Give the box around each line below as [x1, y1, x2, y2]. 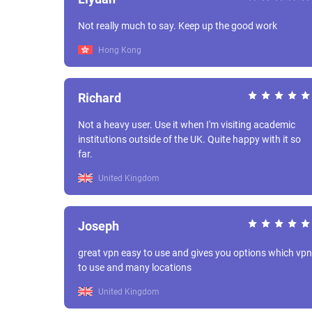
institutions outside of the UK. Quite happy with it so [78, 134, 208, 145]
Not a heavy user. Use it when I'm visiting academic [78, 119, 155, 130]
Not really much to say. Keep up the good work [78, 20, 277, 31]
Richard [78, 91, 121, 105]
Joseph [78, 219, 119, 233]
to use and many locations [78, 262, 192, 273]
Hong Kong [96, 45, 141, 55]
